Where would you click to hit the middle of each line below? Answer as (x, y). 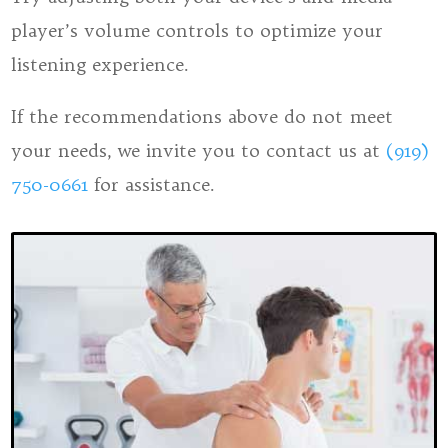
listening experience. (100, 64)
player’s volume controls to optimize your (197, 30)
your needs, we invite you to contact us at (199, 150)
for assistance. (152, 184)
